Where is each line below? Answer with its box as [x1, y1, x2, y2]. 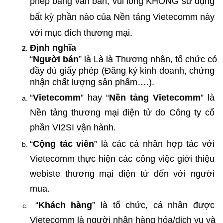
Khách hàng [38, 200, 93, 210]
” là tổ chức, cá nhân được [92, 200, 215, 210]
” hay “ [81, 93, 109, 103]
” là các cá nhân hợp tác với [94, 138, 215, 149]
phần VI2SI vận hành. [30, 122, 116, 133]
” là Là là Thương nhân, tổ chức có [79, 54, 217, 64]
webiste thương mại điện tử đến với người [30, 168, 215, 179]
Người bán [33, 54, 79, 64]
